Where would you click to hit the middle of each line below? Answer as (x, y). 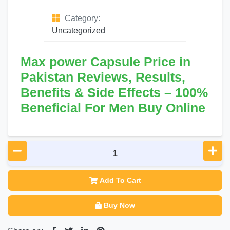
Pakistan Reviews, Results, (103, 77)
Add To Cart (120, 180)
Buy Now (119, 205)
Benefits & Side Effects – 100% (114, 92)
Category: (81, 18)
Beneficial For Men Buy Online (113, 108)
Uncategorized (79, 31)
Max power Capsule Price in (106, 62)
